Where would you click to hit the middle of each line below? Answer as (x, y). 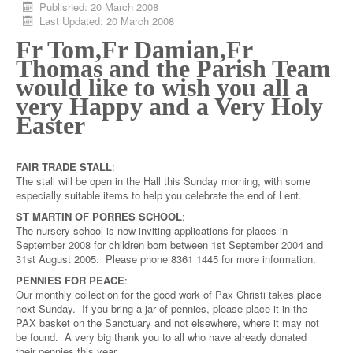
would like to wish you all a (162, 87)
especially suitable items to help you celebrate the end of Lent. (160, 195)
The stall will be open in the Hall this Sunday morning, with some (163, 181)
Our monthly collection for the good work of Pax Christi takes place (169, 294)
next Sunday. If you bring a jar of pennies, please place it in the (162, 308)
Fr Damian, (164, 50)
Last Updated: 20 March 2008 (107, 21)
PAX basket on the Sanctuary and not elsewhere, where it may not (167, 323)
